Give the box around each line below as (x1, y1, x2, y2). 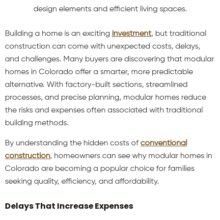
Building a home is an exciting (5, 30, 112, 38)
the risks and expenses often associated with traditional (5, 107, 203, 115)
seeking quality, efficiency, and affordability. (5, 178, 159, 186)
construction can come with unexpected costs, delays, (5, 43, 200, 51)
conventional (140, 139, 187, 148)
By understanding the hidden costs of (5, 139, 140, 148)
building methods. (5, 119, 69, 128)
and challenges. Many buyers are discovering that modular (5, 55, 214, 64)
